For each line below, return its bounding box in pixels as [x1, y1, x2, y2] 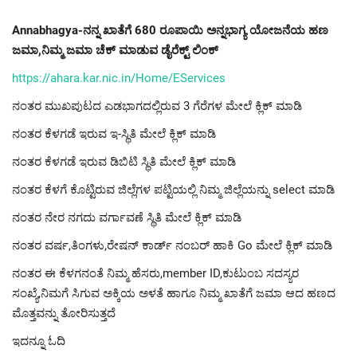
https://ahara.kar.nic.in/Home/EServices [12, 71, 226, 86]
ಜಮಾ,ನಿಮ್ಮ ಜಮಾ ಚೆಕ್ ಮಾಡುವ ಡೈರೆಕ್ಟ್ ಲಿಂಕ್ [12, 43, 218, 58]
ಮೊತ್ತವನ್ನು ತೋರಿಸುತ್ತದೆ [12, 306, 116, 321]
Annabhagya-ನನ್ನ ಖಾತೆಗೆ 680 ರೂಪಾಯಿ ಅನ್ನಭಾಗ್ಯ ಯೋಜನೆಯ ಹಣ [12, 23, 328, 38]
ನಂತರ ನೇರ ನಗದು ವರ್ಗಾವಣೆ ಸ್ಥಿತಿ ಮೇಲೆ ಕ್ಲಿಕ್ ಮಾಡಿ [12, 210, 241, 226]
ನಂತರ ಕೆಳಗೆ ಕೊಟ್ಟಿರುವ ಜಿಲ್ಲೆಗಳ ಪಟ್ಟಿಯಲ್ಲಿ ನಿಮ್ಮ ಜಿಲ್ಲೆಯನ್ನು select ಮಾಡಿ [12, 182, 335, 198]
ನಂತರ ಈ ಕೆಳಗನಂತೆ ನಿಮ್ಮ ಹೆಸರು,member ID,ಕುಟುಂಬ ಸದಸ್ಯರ [12, 266, 299, 281]
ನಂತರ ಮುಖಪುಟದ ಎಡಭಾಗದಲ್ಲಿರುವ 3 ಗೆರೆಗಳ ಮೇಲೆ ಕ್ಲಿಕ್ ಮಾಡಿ [12, 99, 302, 114]
